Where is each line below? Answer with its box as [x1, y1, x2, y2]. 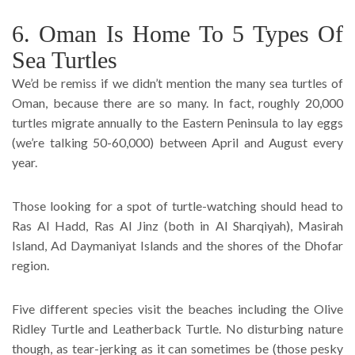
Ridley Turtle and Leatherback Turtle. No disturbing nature [12, 320, 343, 336]
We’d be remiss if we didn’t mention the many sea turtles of [12, 74, 343, 90]
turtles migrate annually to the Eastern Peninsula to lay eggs [12, 114, 343, 130]
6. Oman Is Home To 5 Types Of [12, 20, 343, 47]
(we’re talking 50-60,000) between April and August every [12, 134, 343, 150]
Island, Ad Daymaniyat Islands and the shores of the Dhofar [12, 237, 343, 253]
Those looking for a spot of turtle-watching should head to [12, 197, 343, 213]
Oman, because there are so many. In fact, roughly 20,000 [12, 94, 343, 110]
